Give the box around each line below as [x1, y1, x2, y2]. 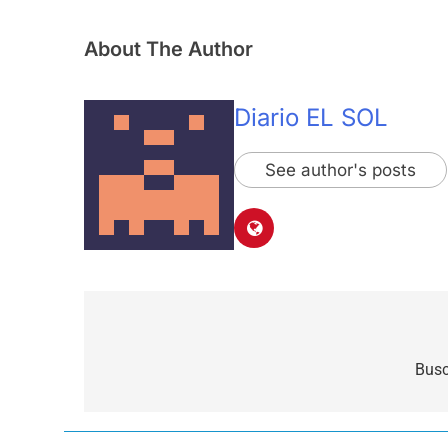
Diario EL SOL [234, 103, 388, 133]
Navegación [103, 324, 231, 353]
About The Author [84, 36, 253, 61]
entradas [103, 396, 198, 425]
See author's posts [265, 160, 416, 181]
